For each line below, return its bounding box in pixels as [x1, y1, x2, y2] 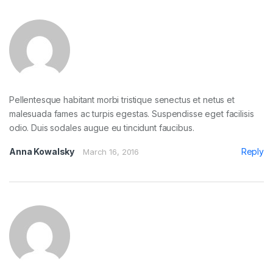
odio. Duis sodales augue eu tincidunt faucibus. [9, 122, 194, 133]
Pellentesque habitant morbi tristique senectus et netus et [9, 94, 235, 105]
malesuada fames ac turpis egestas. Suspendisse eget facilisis [9, 108, 254, 119]
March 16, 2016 [83, 146, 140, 157]
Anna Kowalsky [9, 146, 75, 157]
